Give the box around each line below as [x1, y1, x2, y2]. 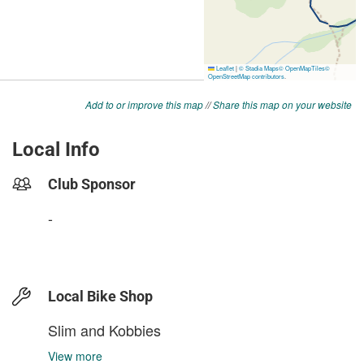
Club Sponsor [48, 175, 136, 193]
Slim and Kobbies [48, 319, 161, 340]
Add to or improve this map [85, 97, 203, 111]
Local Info [12, 138, 100, 161]
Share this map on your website [213, 97, 352, 111]
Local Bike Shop [48, 288, 153, 305]
